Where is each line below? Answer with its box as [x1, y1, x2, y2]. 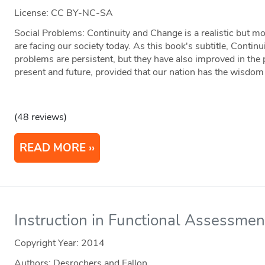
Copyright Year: [14, 236, 82, 250]
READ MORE [20, 140, 86, 156]
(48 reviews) [14, 111, 67, 124]
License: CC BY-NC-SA [14, 7, 114, 20]
